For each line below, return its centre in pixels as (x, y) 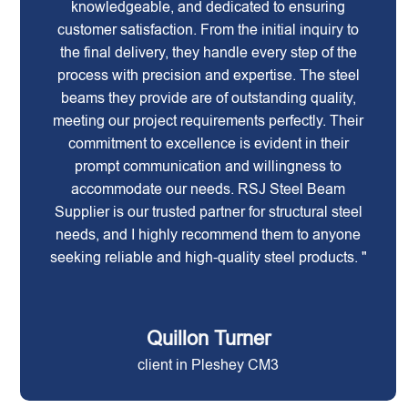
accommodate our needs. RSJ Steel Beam (209, 189)
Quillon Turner (208, 338)
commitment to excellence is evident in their (208, 143)
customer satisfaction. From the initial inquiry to (209, 30)
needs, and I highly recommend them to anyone (209, 235)
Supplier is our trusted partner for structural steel (208, 212)
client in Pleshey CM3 (209, 365)
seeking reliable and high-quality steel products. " (208, 257)
